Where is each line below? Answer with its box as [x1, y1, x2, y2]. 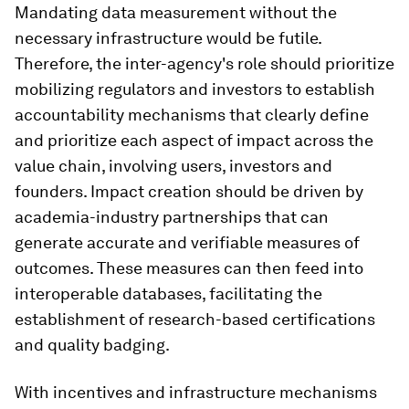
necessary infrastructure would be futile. [15, 27, 321, 47]
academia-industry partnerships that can [15, 206, 329, 226]
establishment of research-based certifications [15, 309, 375, 329]
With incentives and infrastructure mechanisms [15, 382, 377, 402]
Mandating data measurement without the [15, 2, 337, 22]
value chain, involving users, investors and [15, 155, 332, 175]
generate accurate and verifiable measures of [15, 232, 360, 252]
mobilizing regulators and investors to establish [15, 79, 375, 99]
